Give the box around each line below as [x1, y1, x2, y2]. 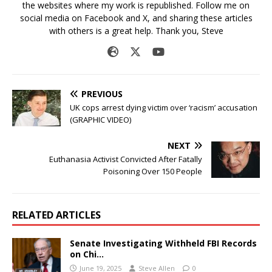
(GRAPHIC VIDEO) [70, 114, 131, 126]
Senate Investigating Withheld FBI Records [70, 237, 257, 250]
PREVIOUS [81, 88, 123, 100]
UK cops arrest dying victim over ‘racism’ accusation [70, 102, 257, 114]
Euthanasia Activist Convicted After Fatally [49, 154, 202, 165]
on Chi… [70, 248, 104, 260]
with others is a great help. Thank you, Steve [49, 25, 223, 37]
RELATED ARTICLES [12, 208, 101, 222]
